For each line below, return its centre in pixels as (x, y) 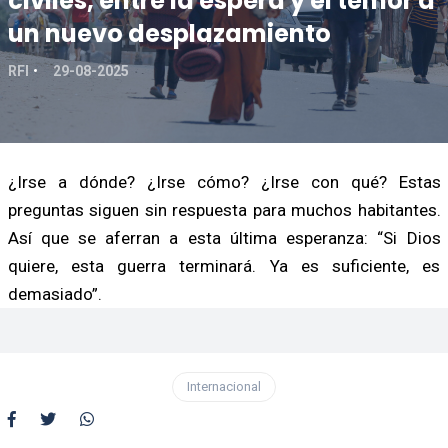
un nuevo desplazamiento (169, 33)
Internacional (224, 386)
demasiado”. (54, 293)
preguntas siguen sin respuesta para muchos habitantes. (224, 209)
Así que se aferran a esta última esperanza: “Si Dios (224, 237)
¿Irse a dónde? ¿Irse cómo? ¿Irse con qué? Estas (224, 181)
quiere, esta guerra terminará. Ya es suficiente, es (224, 265)
